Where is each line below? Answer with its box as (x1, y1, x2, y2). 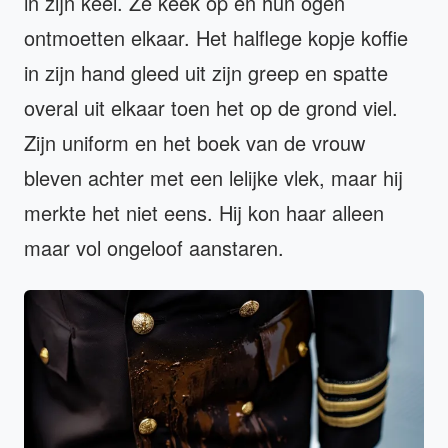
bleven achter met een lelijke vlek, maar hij (24, 163, 403, 193)
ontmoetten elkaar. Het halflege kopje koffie (24, 23, 408, 53)
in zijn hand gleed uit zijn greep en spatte (24, 58, 388, 88)
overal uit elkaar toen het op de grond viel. (24, 93, 398, 123)
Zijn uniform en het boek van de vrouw (24, 128, 365, 158)
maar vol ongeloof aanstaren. (24, 233, 284, 263)
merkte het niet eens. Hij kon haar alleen (24, 198, 384, 228)
